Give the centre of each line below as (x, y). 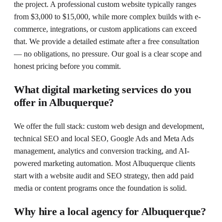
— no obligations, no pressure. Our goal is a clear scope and (108, 54)
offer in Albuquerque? (64, 102)
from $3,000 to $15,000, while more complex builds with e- (107, 16)
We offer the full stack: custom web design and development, (109, 126)
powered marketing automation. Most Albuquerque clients (105, 163)
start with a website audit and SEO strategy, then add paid (104, 175)
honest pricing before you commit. (67, 66)
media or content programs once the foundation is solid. (100, 188)
